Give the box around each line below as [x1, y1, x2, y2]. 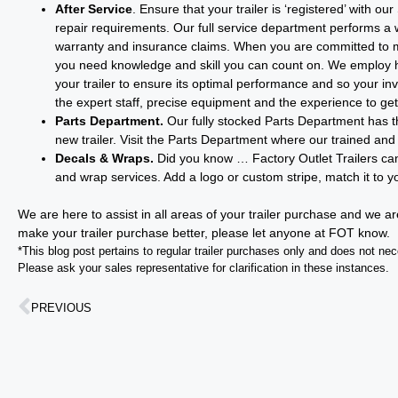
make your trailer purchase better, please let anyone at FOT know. [18, 226, 390, 240]
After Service [55, 2, 132, 16]
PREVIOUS [31, 300, 92, 314]
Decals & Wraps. [55, 151, 154, 165]
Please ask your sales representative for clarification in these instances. [18, 261, 389, 275]
